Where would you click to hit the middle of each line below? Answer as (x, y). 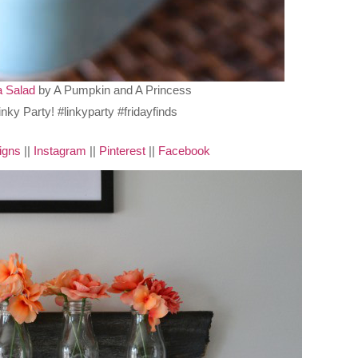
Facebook (185, 151)
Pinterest (123, 151)
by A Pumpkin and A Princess (113, 90)
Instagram (60, 151)
